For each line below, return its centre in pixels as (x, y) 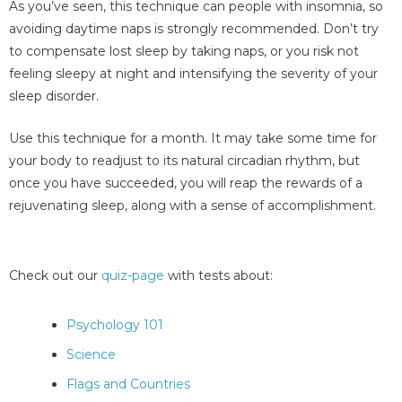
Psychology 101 (115, 324)
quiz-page (133, 275)
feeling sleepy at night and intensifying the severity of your (193, 73)
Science (91, 354)
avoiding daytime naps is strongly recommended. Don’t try (194, 28)
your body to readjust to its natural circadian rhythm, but (184, 161)
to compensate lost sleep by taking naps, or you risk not (184, 51)
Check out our (55, 275)
